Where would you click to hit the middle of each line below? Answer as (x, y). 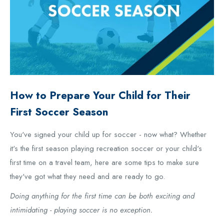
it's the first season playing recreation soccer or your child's (106, 149)
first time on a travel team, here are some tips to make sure (104, 163)
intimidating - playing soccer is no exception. (81, 210)
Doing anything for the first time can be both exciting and (102, 196)
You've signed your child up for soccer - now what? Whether (108, 135)
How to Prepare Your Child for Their (100, 96)
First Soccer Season (59, 112)
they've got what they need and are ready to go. (87, 177)
